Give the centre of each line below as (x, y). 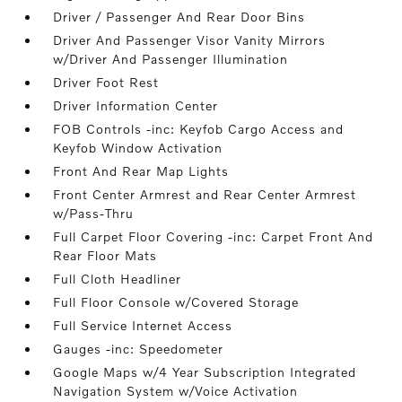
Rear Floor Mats (105, 255)
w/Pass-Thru (94, 213)
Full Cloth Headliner (118, 279)
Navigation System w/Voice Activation (176, 391)
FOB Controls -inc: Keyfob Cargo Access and (199, 129)
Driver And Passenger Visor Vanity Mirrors (190, 40)
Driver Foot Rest (106, 82)
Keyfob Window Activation (138, 148)
